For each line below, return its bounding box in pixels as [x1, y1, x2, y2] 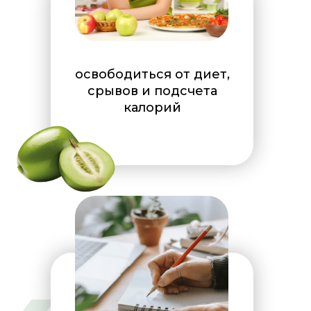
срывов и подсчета [87, 83, 217, 99]
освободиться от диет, [74, 67, 230, 82]
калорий [123, 100, 181, 115]
